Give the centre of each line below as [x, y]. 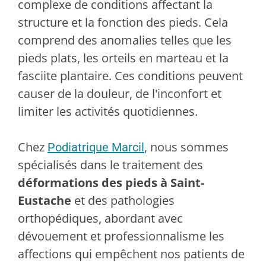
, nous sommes [186, 147]
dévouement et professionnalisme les [121, 236]
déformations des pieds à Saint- [111, 183]
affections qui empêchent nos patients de [131, 254]
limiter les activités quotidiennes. [108, 112]
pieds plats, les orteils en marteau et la [123, 58]
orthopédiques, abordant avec [100, 218]
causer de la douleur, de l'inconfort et [120, 94]
